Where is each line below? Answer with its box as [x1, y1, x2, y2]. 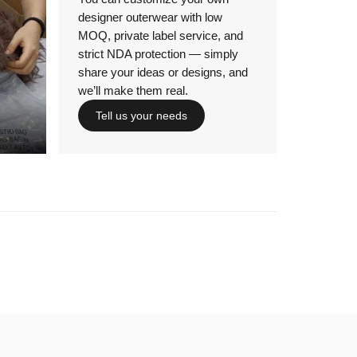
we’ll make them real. [77, 84, 188, 98]
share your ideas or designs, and [77, 65, 248, 80]
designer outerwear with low [77, 10, 222, 25]
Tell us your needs [95, 109, 187, 123]
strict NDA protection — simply [77, 47, 238, 61]
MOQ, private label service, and [77, 29, 243, 43]
